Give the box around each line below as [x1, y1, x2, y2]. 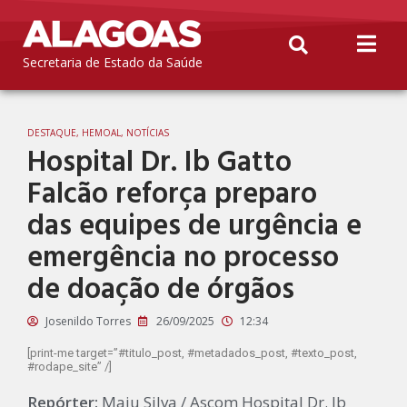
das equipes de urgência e [27, 203, 362, 250]
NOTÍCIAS [126, 126, 169, 139]
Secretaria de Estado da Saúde [23, 54, 203, 71]
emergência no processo [27, 235, 339, 282]
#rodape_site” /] [27, 360, 112, 373]
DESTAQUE [27, 126, 76, 139]
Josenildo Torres [45, 313, 131, 329]
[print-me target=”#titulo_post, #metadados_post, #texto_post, [27, 346, 357, 360]
